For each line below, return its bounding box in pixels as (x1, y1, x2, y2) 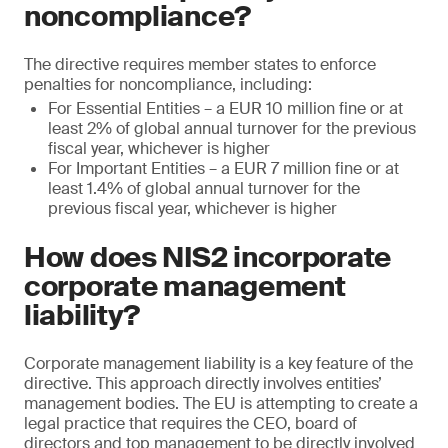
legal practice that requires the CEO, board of (24, 413, 357, 434)
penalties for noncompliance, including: (24, 74, 312, 95)
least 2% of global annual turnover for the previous (48, 118, 416, 139)
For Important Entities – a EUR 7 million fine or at (48, 158, 399, 179)
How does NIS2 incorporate (24, 239, 391, 276)
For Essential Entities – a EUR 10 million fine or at (48, 98, 403, 119)
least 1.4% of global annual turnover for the (48, 178, 360, 199)
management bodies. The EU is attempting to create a (24, 393, 418, 414)
